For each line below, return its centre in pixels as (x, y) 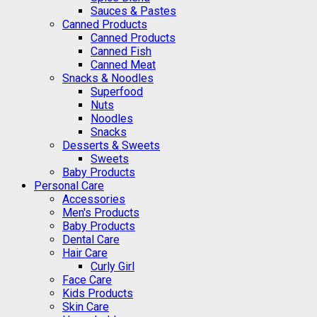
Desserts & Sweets (111, 145)
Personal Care (69, 185)
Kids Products (98, 293)
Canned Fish (121, 51)
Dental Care (91, 239)
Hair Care (85, 253)
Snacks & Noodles (108, 78)
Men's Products (101, 212)
